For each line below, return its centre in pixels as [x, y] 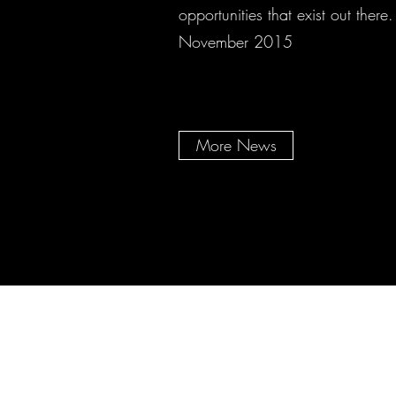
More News [236, 145]
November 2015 [236, 42]
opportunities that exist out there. [286, 14]
